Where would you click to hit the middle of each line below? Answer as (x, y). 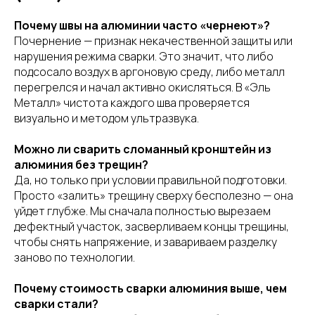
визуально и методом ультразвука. (107, 118)
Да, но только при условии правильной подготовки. (150, 180)
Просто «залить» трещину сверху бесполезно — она (154, 195)
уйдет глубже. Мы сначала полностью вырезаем (142, 211)
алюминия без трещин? (81, 164)
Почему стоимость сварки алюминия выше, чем (150, 288)
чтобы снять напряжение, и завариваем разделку (146, 242)
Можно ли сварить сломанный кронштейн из (143, 149)
